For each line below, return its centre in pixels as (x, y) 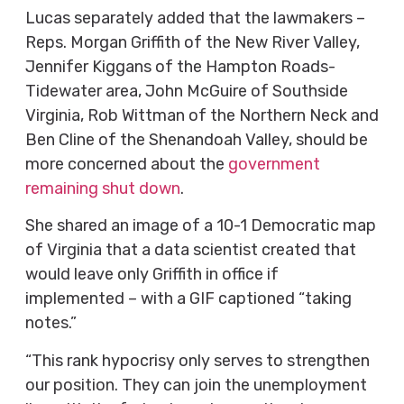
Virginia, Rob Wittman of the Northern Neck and (202, 115)
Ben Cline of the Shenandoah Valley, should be (196, 139)
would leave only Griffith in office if (151, 275)
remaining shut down (102, 188)
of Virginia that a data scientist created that (190, 250)
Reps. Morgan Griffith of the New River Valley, (192, 42)
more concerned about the (126, 164)
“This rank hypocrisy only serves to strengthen (197, 360)
